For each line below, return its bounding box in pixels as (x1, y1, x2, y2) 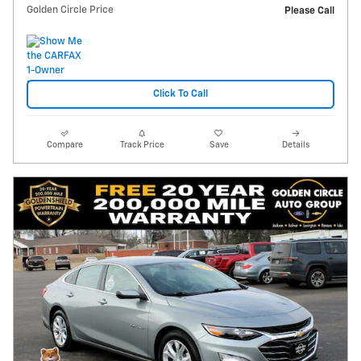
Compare (47, 141, 84, 149)
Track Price (119, 141, 164, 149)
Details (282, 141, 310, 149)
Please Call (284, 5, 334, 16)
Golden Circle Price (27, 4, 114, 15)
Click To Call (153, 89, 208, 100)
